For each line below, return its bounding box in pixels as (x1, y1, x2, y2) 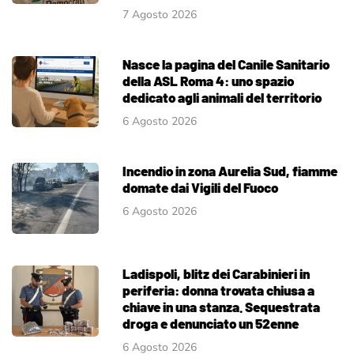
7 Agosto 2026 (122, 7, 197, 23)
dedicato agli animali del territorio (122, 89, 322, 106)
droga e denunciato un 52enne (122, 315, 299, 332)
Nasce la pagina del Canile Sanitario (122, 56, 330, 73)
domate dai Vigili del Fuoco (122, 179, 278, 196)
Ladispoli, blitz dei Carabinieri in (122, 265, 310, 282)
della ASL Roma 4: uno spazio (122, 73, 294, 89)
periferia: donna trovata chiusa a (122, 282, 314, 299)
